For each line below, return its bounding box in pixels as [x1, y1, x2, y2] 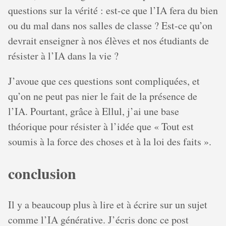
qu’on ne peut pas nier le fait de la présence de [8, 89, 197, 103]
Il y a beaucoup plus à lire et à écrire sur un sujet [8, 197, 207, 211]
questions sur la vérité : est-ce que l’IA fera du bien [8, 3, 218, 17]
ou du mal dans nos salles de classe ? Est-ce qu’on [8, 18, 212, 32]
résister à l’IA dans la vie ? [8, 48, 119, 63]
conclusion [8, 161, 76, 184]
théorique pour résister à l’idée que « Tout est [8, 119, 194, 133]
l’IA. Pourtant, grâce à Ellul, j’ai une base [8, 104, 179, 118]
